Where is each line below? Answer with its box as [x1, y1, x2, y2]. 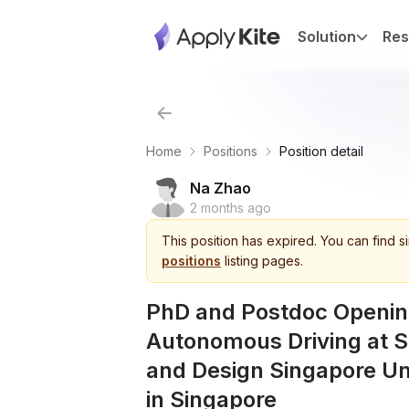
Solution [298, 27, 356, 46]
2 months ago [190, 200, 271, 215]
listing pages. [225, 253, 303, 268]
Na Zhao [190, 179, 251, 197]
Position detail [279, 143, 363, 159]
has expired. [238, 233, 317, 248]
